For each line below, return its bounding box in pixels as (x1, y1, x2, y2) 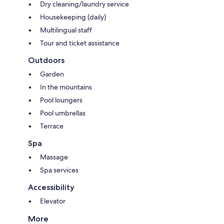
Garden (40, 69, 64, 79)
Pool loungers (40, 95, 82, 105)
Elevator (40, 196, 65, 206)
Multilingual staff (40, 25, 92, 35)
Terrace (40, 121, 63, 131)
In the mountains (40, 82, 92, 92)
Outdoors (28, 55, 64, 65)
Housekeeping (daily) (40, 12, 106, 22)
